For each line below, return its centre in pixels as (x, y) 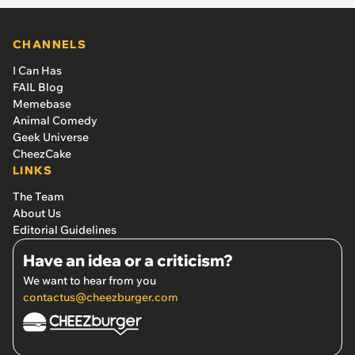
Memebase (42, 103)
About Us (37, 213)
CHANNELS (50, 44)
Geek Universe (51, 137)
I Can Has (37, 70)
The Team (38, 196)
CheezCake (42, 153)
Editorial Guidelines (65, 229)
